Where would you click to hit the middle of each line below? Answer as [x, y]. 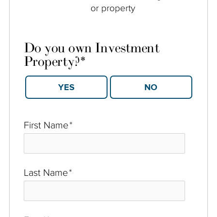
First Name [46, 125]
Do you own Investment [92, 48]
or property [113, 8]
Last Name [46, 172]
